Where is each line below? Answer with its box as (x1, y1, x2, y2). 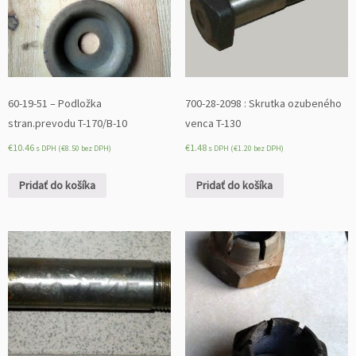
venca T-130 (184, 115, 241, 130)
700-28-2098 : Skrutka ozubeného (184, 95, 342, 110)
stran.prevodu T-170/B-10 (8, 115, 127, 130)
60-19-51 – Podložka (8, 95, 102, 110)
